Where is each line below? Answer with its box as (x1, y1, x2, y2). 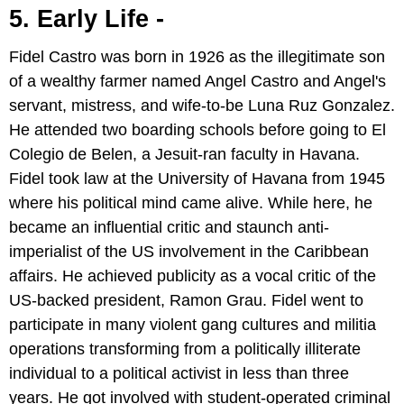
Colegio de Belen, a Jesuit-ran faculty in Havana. (9, 145, 360, 164)
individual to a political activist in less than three (9, 364, 349, 383)
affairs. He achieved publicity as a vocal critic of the (9, 267, 376, 286)
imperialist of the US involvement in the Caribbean (9, 243, 369, 262)
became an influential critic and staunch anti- (9, 218, 329, 237)
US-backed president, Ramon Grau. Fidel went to (9, 291, 363, 310)
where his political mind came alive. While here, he (9, 194, 372, 213)
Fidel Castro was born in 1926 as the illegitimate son (9, 48, 385, 67)
